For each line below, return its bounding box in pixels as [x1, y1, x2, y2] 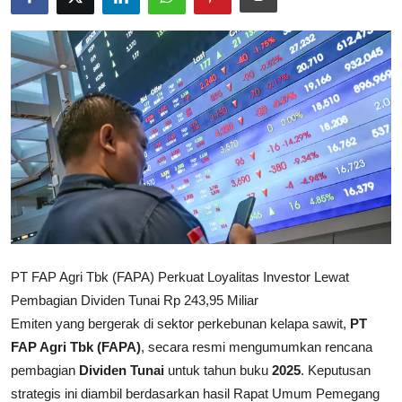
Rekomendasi [13, 13, 104, 31]
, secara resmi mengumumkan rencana [141, 339, 372, 355]
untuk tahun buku [164, 363, 272, 379]
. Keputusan [301, 363, 371, 379]
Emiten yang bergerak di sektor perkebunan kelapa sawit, [11, 316, 350, 332]
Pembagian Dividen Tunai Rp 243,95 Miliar [11, 293, 258, 309]
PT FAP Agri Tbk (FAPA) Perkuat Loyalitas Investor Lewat [11, 269, 349, 285]
